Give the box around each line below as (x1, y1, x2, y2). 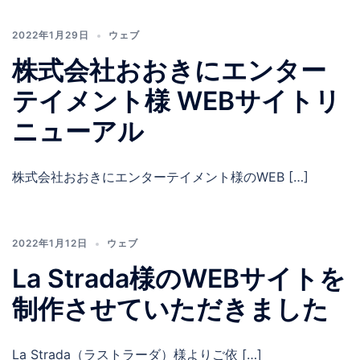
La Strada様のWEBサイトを (12, 263, 346, 295)
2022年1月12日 (12, 237, 88, 250)
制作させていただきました (12, 293, 329, 325)
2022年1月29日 (12, 29, 89, 42)
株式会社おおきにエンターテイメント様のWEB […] (12, 169, 309, 186)
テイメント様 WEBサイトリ (12, 85, 341, 117)
